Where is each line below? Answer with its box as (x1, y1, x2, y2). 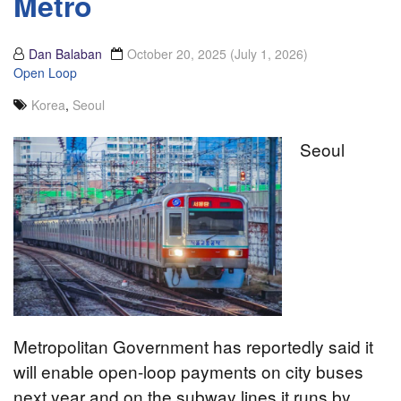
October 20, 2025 (127, 45, 230, 64)
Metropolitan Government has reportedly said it (13, 334, 373, 359)
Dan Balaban (29, 45, 102, 64)
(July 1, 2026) (230, 45, 308, 64)
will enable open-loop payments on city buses (13, 359, 363, 384)
